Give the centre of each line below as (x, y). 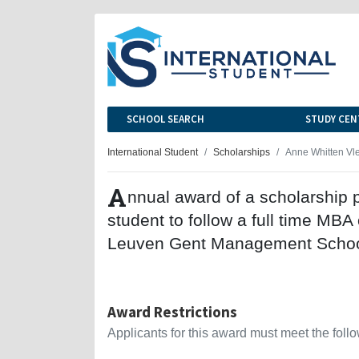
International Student (153, 151)
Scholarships (242, 151)
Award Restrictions (172, 311)
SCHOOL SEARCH (165, 119)
